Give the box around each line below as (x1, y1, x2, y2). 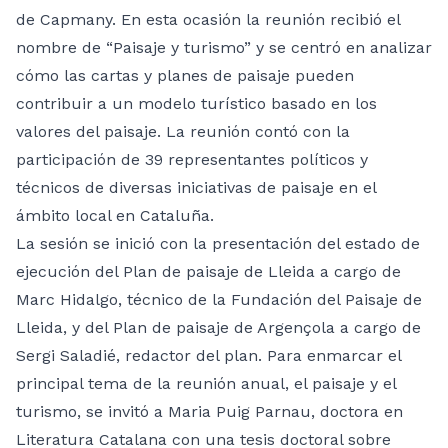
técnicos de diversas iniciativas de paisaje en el (16, 177, 376, 197)
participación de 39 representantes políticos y (16, 149, 368, 169)
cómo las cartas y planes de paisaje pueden (16, 65, 354, 85)
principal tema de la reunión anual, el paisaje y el (16, 373, 396, 393)
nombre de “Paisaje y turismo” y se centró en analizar (16, 37, 432, 57)
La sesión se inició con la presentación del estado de (16, 233, 420, 253)
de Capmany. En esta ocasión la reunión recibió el (16, 9, 400, 29)
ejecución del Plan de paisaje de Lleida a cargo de (16, 261, 401, 281)
